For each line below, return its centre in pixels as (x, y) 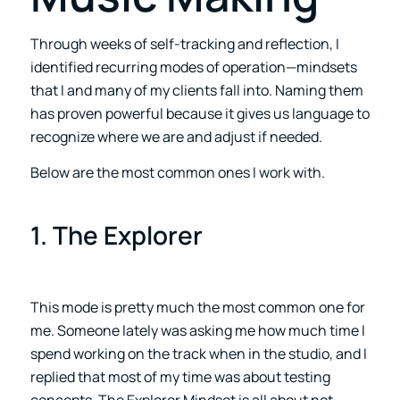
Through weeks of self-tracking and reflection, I (184, 43)
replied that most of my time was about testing (180, 376)
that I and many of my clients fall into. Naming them (196, 90)
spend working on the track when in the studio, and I (198, 353)
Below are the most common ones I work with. (177, 172)
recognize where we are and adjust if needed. (176, 136)
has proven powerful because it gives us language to (200, 113)
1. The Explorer (116, 234)
